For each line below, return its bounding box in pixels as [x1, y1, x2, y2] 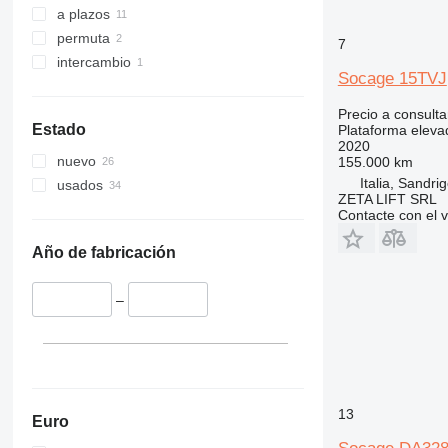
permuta [56, 29, 110, 46]
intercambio [56, 53, 131, 70]
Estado [31, 120, 86, 138]
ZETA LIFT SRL [337, 190, 437, 207]
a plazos [56, 5, 110, 22]
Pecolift [77, 41, 124, 57]
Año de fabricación [31, 243, 176, 261]
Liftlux [77, 17, 115, 33]
